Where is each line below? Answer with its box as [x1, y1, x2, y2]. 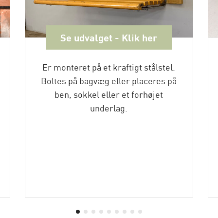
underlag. [90, 101, 128, 114]
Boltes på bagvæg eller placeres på [41, 74, 177, 87]
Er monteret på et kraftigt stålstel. [42, 60, 176, 73]
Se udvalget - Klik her [60, 30, 158, 44]
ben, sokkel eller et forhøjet [54, 88, 163, 100]
